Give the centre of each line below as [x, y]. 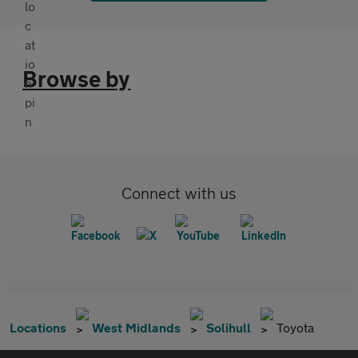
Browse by [77, 79]
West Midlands [136, 328]
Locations [38, 328]
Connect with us [179, 193]
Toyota [295, 328]
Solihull [229, 328]
